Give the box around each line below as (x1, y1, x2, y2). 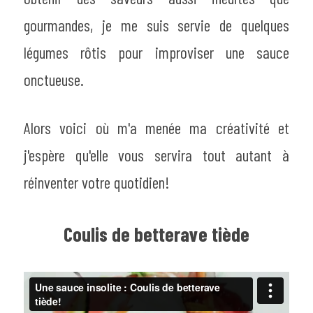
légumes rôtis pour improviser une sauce (24, 43, 289, 62)
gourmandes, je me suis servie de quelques (24, 15, 289, 35)
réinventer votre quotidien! (24, 173, 169, 192)
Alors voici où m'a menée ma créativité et (24, 118, 289, 138)
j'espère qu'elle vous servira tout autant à (24, 145, 289, 165)
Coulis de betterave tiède (64, 221, 249, 246)
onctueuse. (24, 70, 84, 89)
